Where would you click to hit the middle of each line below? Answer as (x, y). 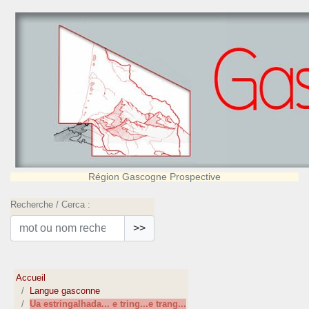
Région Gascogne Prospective (154, 177)
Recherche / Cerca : (50, 205)
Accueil (31, 278)
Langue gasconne (65, 291)
